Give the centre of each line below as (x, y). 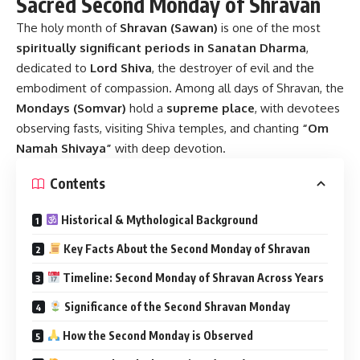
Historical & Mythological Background (158, 219)
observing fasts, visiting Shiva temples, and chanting (159, 128)
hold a (146, 108)
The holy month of (68, 27)
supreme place (211, 108)
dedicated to (53, 67)
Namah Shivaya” (64, 148)
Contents (78, 184)
